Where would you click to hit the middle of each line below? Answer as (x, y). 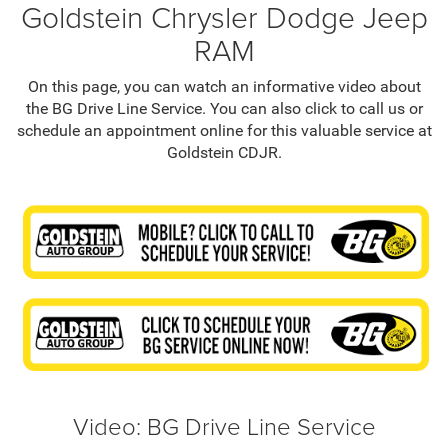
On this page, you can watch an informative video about (224, 87)
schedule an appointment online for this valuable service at (224, 131)
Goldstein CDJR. (224, 153)
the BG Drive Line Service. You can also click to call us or (224, 109)
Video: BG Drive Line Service (224, 426)
